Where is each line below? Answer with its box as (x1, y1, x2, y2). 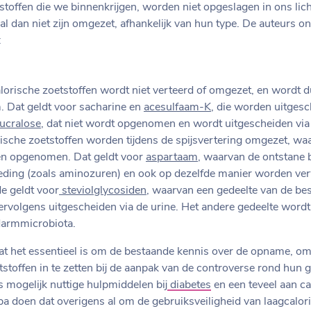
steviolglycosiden (59, 185, 146, 196)
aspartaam (146, 151, 198, 163)
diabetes (167, 279, 211, 291)
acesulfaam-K (144, 101, 211, 113)
